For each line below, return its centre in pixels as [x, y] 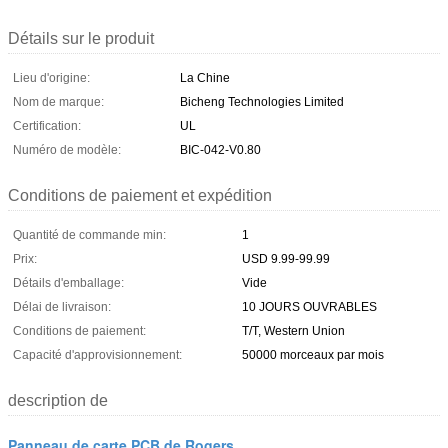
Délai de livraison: [62, 306]
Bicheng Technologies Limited [262, 101]
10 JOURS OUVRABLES [309, 306]
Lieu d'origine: [51, 77]
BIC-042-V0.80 [220, 149]
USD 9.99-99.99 [286, 258]
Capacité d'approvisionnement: [97, 354]
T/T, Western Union [293, 330]
